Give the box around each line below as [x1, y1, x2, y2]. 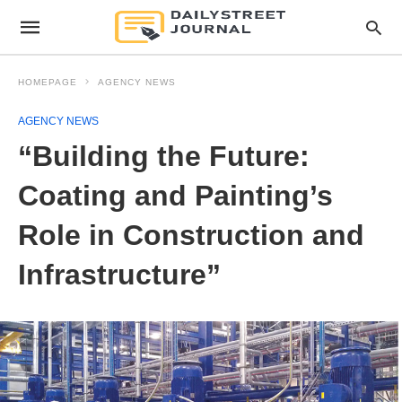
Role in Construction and [18, 219, 364, 251]
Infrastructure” [18, 258, 221, 291]
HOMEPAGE [18, 77, 77, 87]
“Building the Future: [18, 140, 310, 172]
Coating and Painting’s [18, 179, 333, 212]
